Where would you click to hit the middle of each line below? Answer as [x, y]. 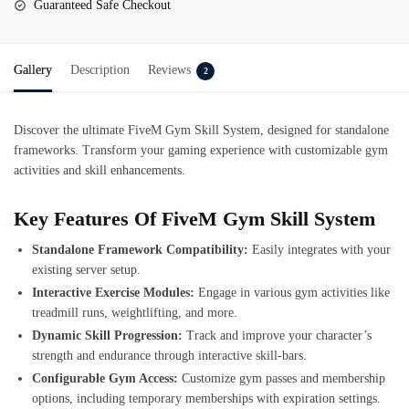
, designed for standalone [325, 130]
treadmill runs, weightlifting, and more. [135, 313]
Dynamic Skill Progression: [107, 336]
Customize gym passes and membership [282, 379]
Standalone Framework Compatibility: [140, 250]
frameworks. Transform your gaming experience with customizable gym [201, 150]
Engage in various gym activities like [292, 293]
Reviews [169, 69]
